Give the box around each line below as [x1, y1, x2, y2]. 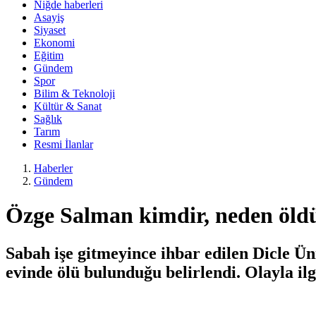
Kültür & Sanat [34, 100, 102, 112]
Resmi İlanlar [34, 138, 93, 150]
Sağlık [34, 113, 62, 125]
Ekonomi [34, 37, 75, 49]
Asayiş [34, 11, 64, 23]
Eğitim [34, 49, 63, 61]
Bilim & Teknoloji [34, 87, 115, 99]
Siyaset [34, 24, 66, 36]
